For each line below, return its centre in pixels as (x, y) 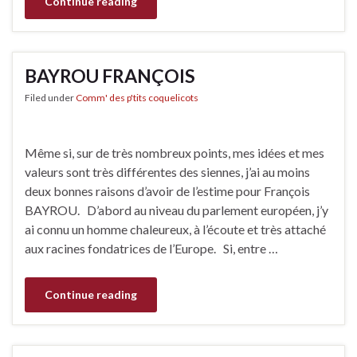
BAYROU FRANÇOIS (110, 76)
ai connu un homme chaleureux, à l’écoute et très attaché (175, 229)
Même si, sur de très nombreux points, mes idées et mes (175, 153)
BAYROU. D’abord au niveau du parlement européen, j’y (177, 210)
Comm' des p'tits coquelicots (137, 98)
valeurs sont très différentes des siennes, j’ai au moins (167, 172)
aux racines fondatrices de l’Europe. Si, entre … (151, 248)
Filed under (50, 98)
